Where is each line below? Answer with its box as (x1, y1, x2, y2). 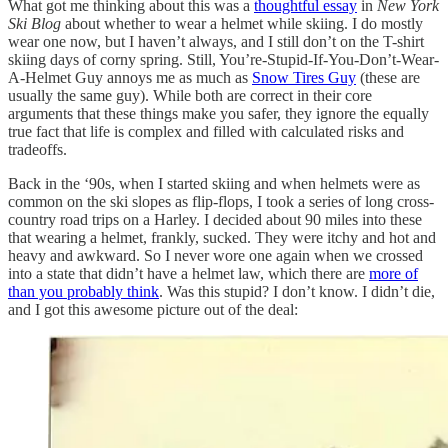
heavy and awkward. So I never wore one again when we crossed (8, 247, 423, 265)
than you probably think (8, 283, 159, 301)
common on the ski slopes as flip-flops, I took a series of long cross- (8, 193, 434, 211)
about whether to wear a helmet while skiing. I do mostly (65, 15, 423, 33)
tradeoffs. (8, 141, 67, 159)
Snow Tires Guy (252, 69, 356, 87)
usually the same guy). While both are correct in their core (8, 87, 372, 105)
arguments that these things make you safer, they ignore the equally (8, 105, 429, 123)
